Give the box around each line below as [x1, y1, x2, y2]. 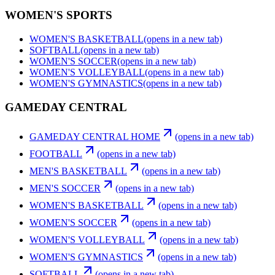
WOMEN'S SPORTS [5, 9, 112, 22]
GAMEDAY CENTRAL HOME [29, 131, 160, 142]
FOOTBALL [29, 149, 82, 160]
